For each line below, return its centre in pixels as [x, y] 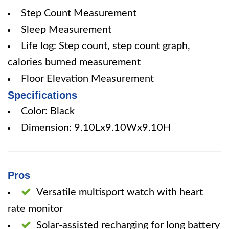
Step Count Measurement [79, 13]
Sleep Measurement [66, 30]
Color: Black [48, 111]
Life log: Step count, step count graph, [106, 46]
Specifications [42, 95]
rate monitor [35, 209]
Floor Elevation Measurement [87, 79]
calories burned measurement [74, 62]
